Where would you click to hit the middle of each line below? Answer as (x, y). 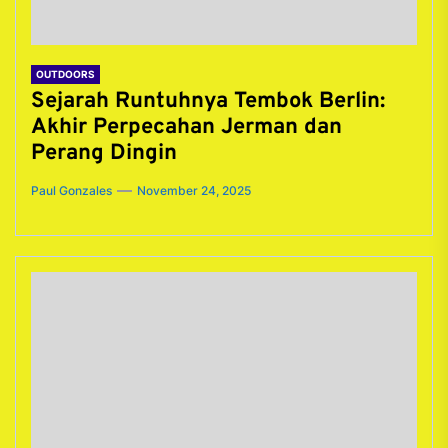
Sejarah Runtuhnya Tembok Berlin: (208, 101)
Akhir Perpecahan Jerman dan (186, 127)
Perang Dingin (104, 153)
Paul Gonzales (71, 190)
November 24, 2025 (194, 190)
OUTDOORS (65, 74)
